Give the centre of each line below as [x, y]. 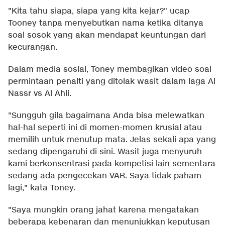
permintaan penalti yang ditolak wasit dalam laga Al [112, 82]
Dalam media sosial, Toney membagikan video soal [110, 70]
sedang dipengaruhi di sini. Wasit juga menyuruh [105, 152]
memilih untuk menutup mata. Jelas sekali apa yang [112, 140]
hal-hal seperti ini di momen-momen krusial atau [105, 128]
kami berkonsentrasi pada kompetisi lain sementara [112, 164]
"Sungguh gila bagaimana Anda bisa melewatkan [106, 116]
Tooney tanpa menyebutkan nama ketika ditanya [106, 24]
